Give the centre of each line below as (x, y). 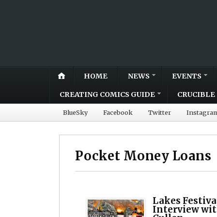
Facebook (118, 112)
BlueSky (75, 112)
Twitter (160, 112)
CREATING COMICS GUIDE (107, 94)
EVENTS (187, 76)
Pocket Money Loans (143, 156)
